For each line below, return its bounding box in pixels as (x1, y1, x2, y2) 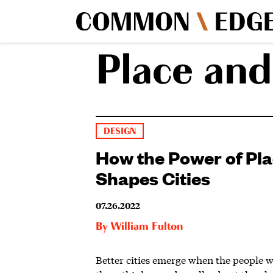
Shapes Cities (96, 165, 210, 190)
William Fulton (110, 221, 183, 232)
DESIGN (104, 126, 136, 136)
